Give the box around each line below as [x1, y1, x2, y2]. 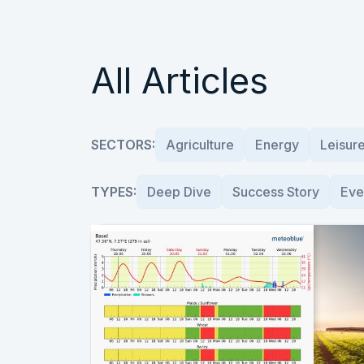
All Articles [91, 58, 268, 102]
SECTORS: [91, 136, 155, 153]
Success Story [232, 184, 319, 200]
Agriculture [166, 136, 234, 153]
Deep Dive [147, 184, 211, 200]
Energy [255, 136, 299, 153]
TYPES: [91, 184, 136, 200]
